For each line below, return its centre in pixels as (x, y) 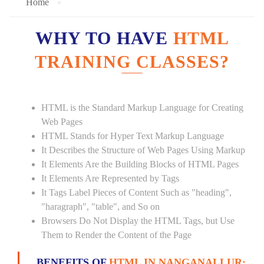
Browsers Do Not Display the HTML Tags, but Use (138, 221)
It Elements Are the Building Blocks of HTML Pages (140, 164)
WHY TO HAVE (104, 38)
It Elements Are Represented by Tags (110, 178)
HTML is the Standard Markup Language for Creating (142, 108)
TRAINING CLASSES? (132, 62)
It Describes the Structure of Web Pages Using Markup (143, 150)
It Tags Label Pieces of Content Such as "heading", (136, 192)
